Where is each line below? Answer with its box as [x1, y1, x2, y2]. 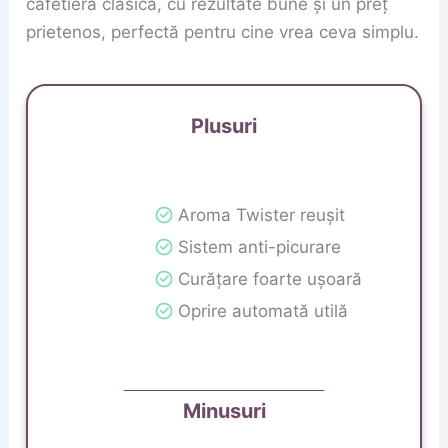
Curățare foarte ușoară [177, 269, 362, 289]
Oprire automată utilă [177, 301, 348, 321]
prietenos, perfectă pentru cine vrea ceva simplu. [26, 21, 420, 42]
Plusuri [191, 114, 257, 138]
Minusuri [182, 398, 266, 423]
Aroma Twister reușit [177, 205, 345, 225]
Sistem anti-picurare [177, 237, 341, 257]
